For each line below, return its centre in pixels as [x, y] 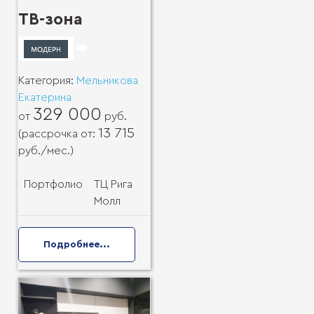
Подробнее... [77, 244]
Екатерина [45, 97]
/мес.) [57, 150]
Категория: [47, 80]
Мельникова [107, 80]
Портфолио [53, 184]
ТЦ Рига [113, 184]
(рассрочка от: [58, 134]
